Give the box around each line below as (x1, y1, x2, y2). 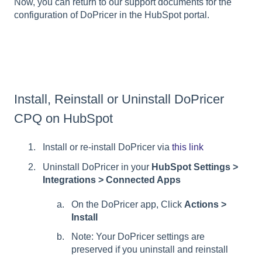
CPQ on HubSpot (14, 111, 113, 126)
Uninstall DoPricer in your (43, 161, 151, 172)
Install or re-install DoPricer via (43, 142, 172, 153)
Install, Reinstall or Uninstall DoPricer (14, 92, 224, 107)
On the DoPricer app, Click (71, 199, 184, 209)
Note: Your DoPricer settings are (71, 231, 205, 242)
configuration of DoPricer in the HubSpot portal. (14, 9, 209, 20)
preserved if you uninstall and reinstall (71, 244, 228, 254)
